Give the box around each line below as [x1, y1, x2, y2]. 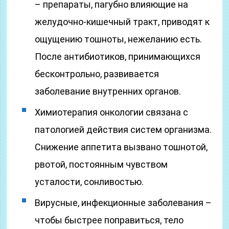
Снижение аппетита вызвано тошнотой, [35, 142, 208, 152]
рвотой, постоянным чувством [35, 159, 168, 170]
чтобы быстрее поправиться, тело [35, 215, 184, 225]
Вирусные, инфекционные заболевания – [35, 197, 212, 208]
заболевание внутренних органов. [35, 86, 181, 97]
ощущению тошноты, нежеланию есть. [35, 34, 202, 44]
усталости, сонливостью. [35, 176, 144, 187]
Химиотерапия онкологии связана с [35, 107, 189, 118]
